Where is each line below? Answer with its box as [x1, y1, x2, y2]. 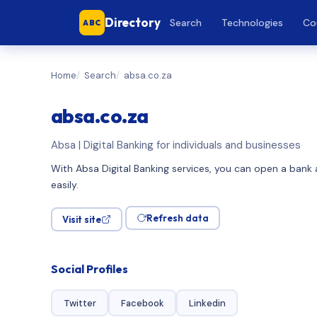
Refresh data [146, 212, 209, 224]
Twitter [63, 296, 96, 309]
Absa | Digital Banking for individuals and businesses [51, 138, 301, 152]
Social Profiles [51, 262, 128, 276]
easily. [51, 178, 79, 191]
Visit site [62, 214, 101, 225]
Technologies [221, 16, 284, 29]
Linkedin [188, 296, 226, 309]
